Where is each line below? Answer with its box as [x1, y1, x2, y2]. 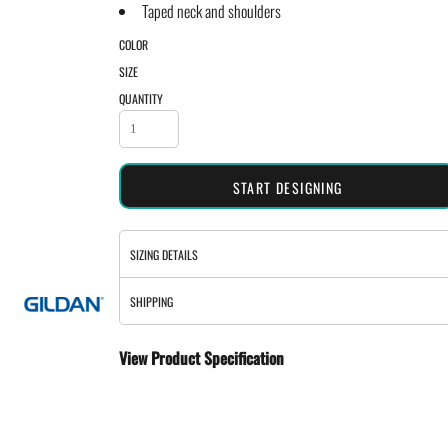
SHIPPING [129, 292, 173, 310]
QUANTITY [118, 89, 163, 107]
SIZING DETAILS [129, 245, 198, 263]
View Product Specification [118, 345, 284, 370]
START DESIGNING [232, 177, 343, 199]
